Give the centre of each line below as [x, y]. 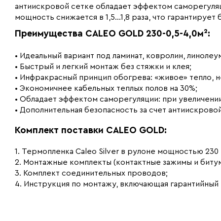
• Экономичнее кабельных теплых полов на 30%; [106, 88]
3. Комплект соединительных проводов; [91, 173]
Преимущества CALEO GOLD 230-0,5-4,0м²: [112, 34]
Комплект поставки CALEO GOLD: [91, 130]
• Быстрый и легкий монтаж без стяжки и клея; [103, 67]
